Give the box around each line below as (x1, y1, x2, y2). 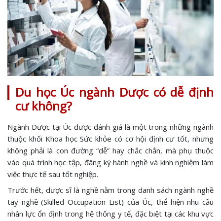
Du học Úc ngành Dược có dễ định (15, 84, 214, 101)
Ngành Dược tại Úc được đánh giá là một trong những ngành (7, 122, 214, 132)
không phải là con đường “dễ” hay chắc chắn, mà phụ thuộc (7, 146, 214, 156)
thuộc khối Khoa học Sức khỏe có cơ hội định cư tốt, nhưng (7, 134, 214, 144)
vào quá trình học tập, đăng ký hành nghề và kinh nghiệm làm (7, 157, 214, 168)
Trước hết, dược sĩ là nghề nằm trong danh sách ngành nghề (7, 185, 214, 195)
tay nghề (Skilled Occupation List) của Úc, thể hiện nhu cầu (7, 197, 214, 207)
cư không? (15, 98, 72, 114)
